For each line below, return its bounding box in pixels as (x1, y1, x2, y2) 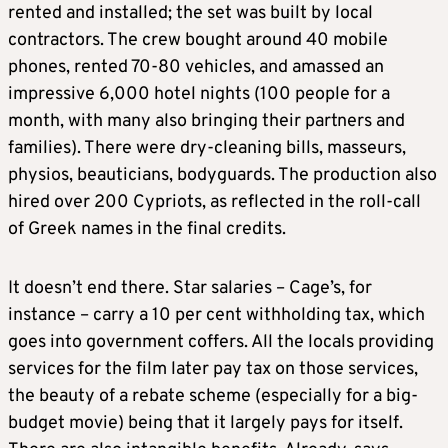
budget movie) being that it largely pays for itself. (8, 411, 403, 435)
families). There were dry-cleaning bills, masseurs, (8, 136, 406, 160)
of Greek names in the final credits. (8, 217, 286, 241)
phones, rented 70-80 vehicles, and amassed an (8, 55, 384, 79)
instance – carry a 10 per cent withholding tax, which (8, 303, 425, 327)
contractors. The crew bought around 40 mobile (8, 28, 388, 52)
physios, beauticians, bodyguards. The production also (8, 163, 437, 187)
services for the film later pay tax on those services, (8, 357, 418, 381)
